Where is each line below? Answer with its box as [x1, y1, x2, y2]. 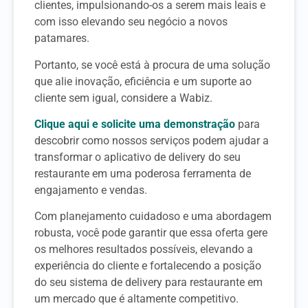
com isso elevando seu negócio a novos [34, 15, 228, 29]
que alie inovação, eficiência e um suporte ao [34, 74, 252, 88]
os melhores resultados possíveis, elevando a [34, 243, 253, 256]
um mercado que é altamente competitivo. [34, 292, 239, 306]
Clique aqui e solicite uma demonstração [34, 117, 235, 131]
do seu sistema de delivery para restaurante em [34, 276, 263, 289]
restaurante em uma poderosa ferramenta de [34, 166, 251, 180]
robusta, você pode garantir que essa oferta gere [34, 226, 267, 240]
